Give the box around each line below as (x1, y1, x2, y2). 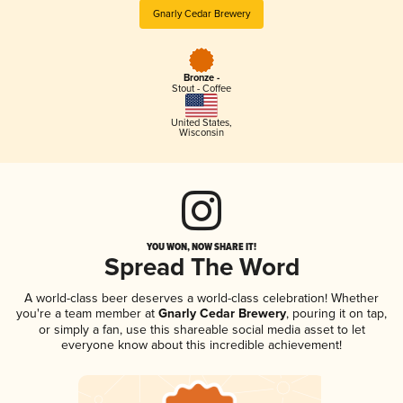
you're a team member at (16, 305, 155, 321)
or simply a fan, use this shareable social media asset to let (38, 321, 365, 337)
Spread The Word (103, 252, 300, 284)
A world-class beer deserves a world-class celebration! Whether (24, 290, 379, 306)
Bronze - (183, 72, 219, 85)
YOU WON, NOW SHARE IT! (147, 238, 256, 254)
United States (170, 116, 229, 129)
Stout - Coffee (171, 83, 231, 95)
